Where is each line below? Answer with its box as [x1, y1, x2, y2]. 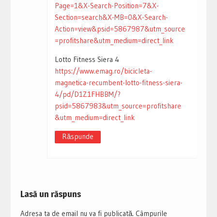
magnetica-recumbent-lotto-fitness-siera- [54, 78, 183, 88]
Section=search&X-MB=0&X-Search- [54, 13, 168, 22]
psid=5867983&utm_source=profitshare [54, 101, 181, 111]
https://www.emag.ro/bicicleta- [54, 66, 152, 76]
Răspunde [62, 132, 93, 141]
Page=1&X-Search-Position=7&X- [54, 1, 159, 11]
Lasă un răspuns [20, 189, 81, 200]
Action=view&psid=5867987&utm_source [54, 24, 185, 34]
